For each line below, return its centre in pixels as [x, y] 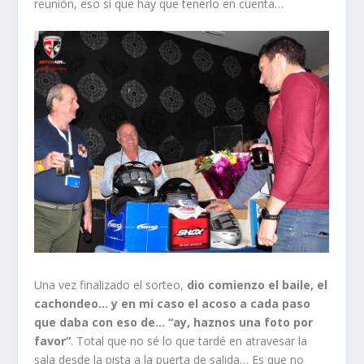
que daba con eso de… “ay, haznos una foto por [174, 322]
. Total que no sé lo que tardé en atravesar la [189, 340]
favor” [53, 340]
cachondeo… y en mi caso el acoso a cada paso [173, 303]
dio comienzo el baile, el [256, 284]
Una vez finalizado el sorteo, [109, 284]
